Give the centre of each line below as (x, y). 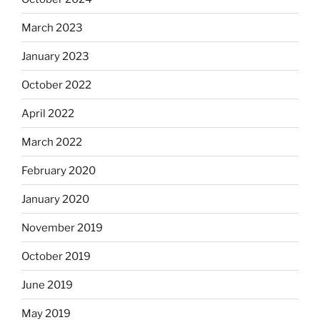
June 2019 (47, 285)
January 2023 (55, 56)
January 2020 (55, 199)
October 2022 (56, 85)
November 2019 (62, 227)
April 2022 (48, 113)
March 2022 (52, 142)
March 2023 (52, 27)
